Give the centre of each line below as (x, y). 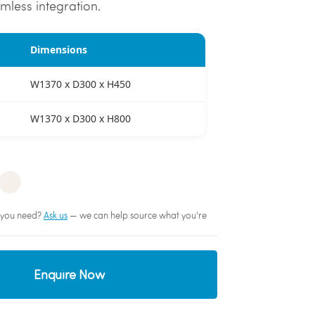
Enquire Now (69, 275)
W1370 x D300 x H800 (81, 118)
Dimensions (59, 50)
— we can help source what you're (137, 215)
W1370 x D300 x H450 (81, 84)
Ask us (56, 215)
